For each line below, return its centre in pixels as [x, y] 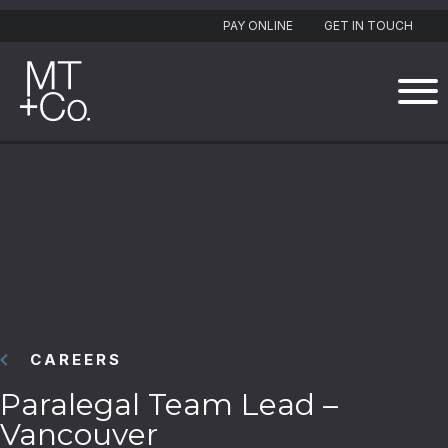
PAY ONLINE [258, 25]
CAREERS [76, 359]
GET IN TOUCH [368, 25]
